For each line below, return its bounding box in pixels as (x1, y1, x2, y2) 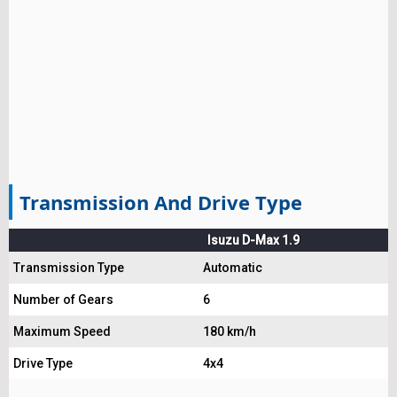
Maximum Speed (13, 324, 111, 339)
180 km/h (203, 324, 256, 339)
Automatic (203, 261, 262, 276)
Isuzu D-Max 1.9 (207, 233, 300, 248)
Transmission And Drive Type (19, 189, 302, 216)
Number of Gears (13, 292, 113, 307)
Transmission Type (13, 261, 124, 276)
